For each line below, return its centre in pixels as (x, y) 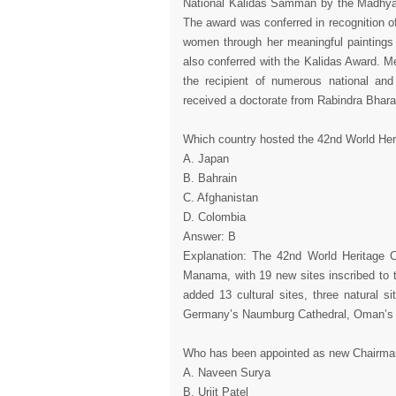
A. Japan (206, 159)
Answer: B (209, 236)
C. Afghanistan (221, 198)
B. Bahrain (210, 178)
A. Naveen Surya (227, 373)
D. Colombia (214, 217)
